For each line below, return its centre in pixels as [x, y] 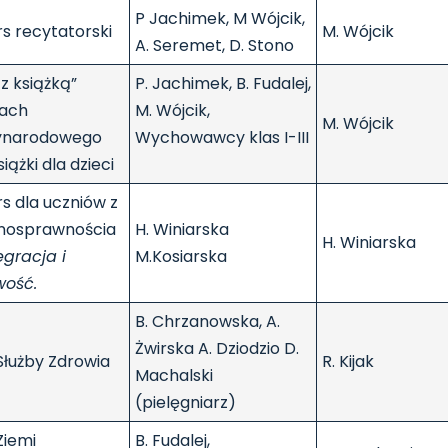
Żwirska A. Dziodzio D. [217, 349]
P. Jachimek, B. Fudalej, [223, 84]
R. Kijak [348, 362]
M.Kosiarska [181, 257]
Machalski [178, 376]
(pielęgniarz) [185, 403]
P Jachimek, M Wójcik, [220, 19]
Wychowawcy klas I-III [222, 138]
